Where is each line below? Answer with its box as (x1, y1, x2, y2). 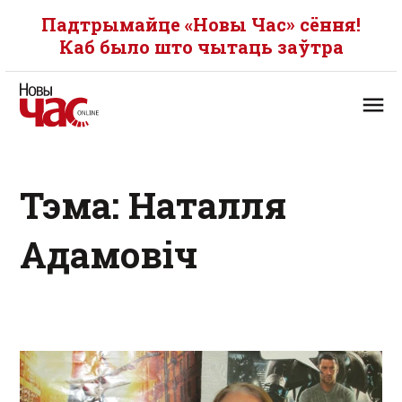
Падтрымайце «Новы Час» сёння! (41, 13, 361, 36)
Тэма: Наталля (20, 181, 286, 229)
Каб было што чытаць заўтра (58, 35, 344, 58)
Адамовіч (20, 231, 198, 278)
